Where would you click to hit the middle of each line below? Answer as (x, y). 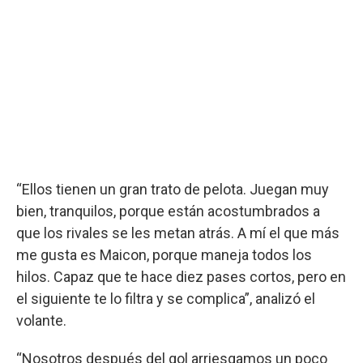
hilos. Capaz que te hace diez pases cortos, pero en (181, 276)
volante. (41, 320)
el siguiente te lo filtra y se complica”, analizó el (166, 298)
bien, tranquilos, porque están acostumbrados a (168, 211)
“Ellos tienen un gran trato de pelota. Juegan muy (173, 189)
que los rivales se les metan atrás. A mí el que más (178, 233)
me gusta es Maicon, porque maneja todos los (164, 254)
